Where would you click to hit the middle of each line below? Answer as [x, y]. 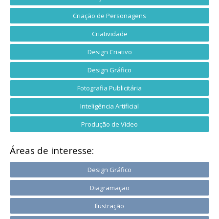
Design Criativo [109, 52]
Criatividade [109, 33]
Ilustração [109, 206]
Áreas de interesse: [52, 150]
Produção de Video [109, 124]
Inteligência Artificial [109, 106]
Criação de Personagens [109, 15]
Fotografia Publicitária [109, 88]
